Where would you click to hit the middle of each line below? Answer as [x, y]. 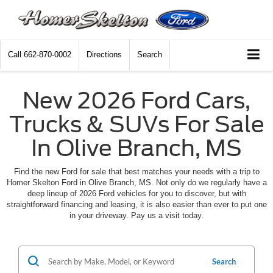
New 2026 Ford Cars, [136, 100]
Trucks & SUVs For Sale [136, 124]
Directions [104, 55]
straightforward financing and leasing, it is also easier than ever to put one [136, 204]
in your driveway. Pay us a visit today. [136, 215]
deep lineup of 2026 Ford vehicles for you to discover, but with [136, 193]
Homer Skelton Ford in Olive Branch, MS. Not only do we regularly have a [136, 182]
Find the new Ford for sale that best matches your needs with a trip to [136, 171]
